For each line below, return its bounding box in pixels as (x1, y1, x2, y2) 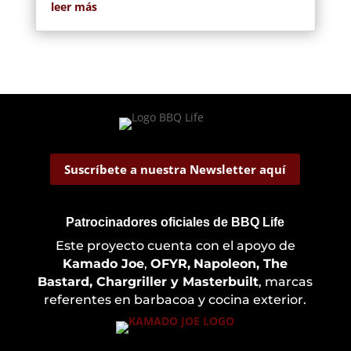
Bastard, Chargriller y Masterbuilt (38, 274, 259, 289)
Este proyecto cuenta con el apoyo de (55, 238, 295, 253)
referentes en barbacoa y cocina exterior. (44, 292, 307, 307)
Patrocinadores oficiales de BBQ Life (66, 215, 285, 229)
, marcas (259, 274, 313, 289)
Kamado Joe (63, 256, 145, 271)
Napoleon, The (194, 256, 288, 271)
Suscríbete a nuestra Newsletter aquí (64, 161, 287, 177)
